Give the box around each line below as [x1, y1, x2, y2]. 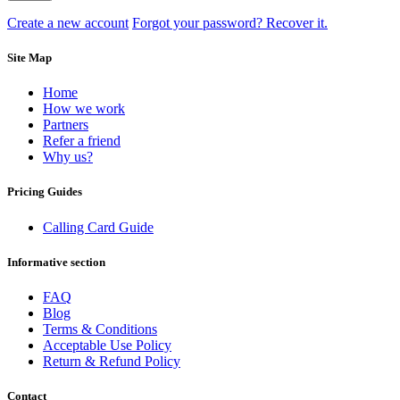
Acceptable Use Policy [43, 337, 171, 353]
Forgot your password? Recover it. [132, 14, 328, 30]
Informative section [7, 254, 105, 269]
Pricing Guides [7, 185, 82, 199]
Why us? [43, 149, 93, 165]
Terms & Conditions [43, 321, 157, 337]
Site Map [7, 51, 52, 65]
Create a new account [7, 14, 129, 30]
